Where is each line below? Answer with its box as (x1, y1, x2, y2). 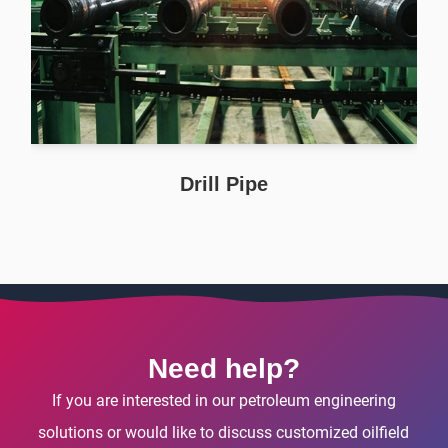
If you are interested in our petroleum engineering (51, 391, 396, 411)
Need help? (147, 353, 300, 385)
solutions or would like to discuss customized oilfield (38, 423, 410, 443)
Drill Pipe (179, 172, 268, 195)
